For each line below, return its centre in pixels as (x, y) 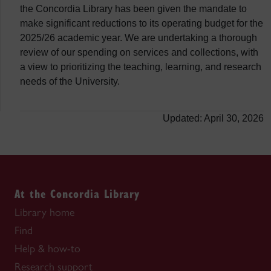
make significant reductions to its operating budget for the (142, 23)
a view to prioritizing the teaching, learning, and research (141, 67)
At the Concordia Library (77, 193)
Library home (44, 212)
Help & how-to (47, 249)
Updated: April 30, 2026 (213, 118)
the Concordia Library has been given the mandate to (133, 9)
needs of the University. (70, 81)
